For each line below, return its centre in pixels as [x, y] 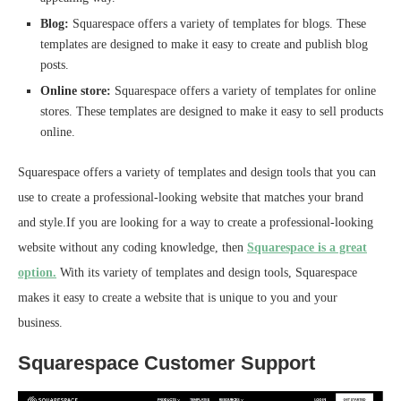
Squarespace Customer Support [166, 363]
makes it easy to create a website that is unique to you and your [178, 297]
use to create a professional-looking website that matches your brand [191, 197]
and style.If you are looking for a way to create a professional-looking [196, 222]
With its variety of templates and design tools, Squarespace [207, 272]
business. [40, 322]
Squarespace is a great [307, 247]
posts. [55, 64]
